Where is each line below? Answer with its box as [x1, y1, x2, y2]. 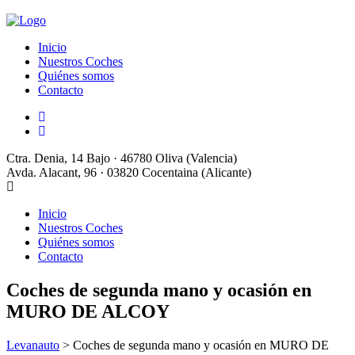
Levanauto [6, 338, 59, 352]
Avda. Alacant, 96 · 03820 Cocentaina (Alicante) [6, 166, 251, 179]
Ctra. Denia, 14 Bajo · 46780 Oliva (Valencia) [6, 151, 237, 165]
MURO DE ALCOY [6, 300, 170, 322]
